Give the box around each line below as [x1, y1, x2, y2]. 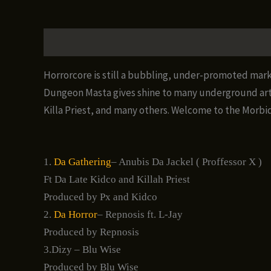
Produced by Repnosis [44, 226, 139, 238]
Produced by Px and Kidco [44, 191, 157, 203]
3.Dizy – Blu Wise [44, 244, 121, 256]
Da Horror [54, 209, 97, 221]
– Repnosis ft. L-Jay [97, 209, 183, 221]
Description [44, 35, 94, 49]
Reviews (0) [217, 35, 267, 49]
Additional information [106, 35, 205, 49]
